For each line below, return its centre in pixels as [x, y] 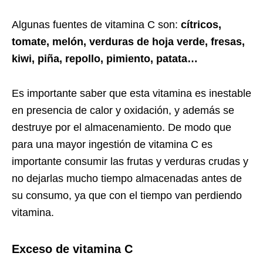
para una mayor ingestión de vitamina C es [112, 144]
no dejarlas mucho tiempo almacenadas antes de [127, 178]
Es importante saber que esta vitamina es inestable [131, 93]
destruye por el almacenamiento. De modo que [122, 127]
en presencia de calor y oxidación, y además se [123, 110]
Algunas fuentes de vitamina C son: [96, 24]
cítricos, [201, 24]
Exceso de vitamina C [72, 249]
